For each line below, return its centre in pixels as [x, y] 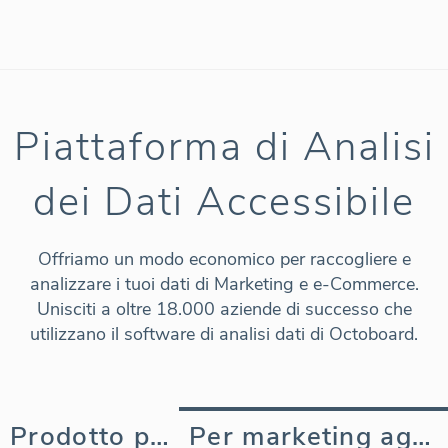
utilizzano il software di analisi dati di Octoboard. [224, 333]
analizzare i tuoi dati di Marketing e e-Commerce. [224, 283]
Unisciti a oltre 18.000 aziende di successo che [224, 308]
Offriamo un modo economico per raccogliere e [224, 258]
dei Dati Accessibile [224, 201]
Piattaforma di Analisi [224, 146]
